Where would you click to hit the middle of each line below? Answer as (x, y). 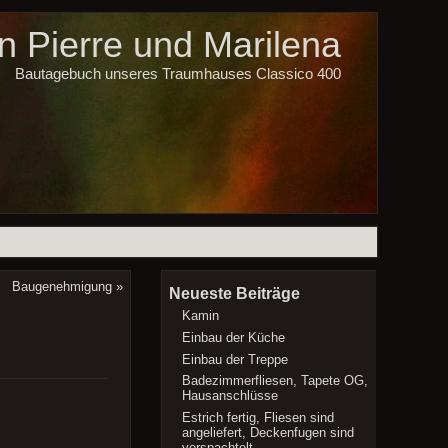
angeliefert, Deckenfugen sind (268, 433)
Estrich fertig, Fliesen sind (258, 418)
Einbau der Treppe (235, 359)
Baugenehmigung (62, 286)
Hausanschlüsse (230, 396)
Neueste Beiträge (234, 293)
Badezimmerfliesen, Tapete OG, (275, 381)
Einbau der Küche (234, 338)
